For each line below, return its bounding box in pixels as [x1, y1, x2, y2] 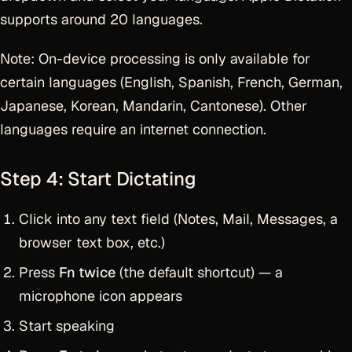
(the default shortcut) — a [115, 263, 283, 281]
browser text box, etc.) [19, 233, 165, 251]
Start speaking [19, 317, 115, 335]
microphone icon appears [19, 287, 182, 305]
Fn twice [59, 263, 115, 281]
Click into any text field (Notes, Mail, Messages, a [19, 210, 338, 228]
